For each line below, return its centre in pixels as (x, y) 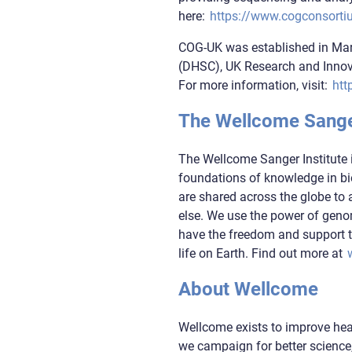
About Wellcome (249, 289)
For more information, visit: (255, 85)
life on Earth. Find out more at (262, 253)
